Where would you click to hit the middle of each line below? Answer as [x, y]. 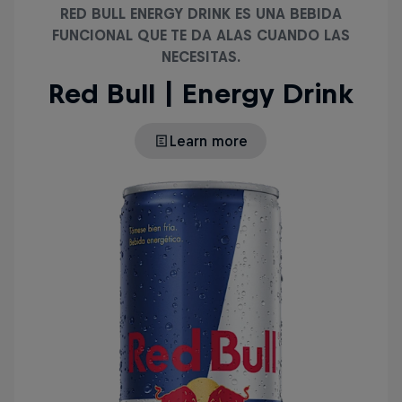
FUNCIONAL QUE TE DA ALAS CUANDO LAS [201, 35]
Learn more [209, 140]
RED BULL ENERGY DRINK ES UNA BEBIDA [201, 13]
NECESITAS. [201, 56]
